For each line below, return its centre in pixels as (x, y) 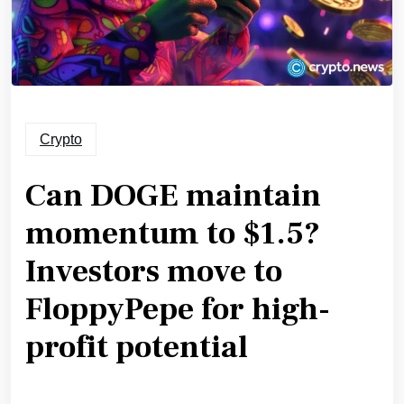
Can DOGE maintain (173, 197)
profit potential (137, 348)
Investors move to (154, 272)
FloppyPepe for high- (178, 310)
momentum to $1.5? (173, 234)
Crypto (61, 140)
